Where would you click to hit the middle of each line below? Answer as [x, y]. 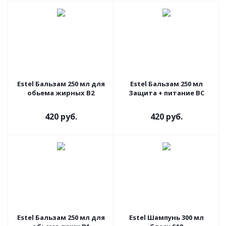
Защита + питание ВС [166, 93]
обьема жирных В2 [61, 93]
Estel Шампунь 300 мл [166, 217]
